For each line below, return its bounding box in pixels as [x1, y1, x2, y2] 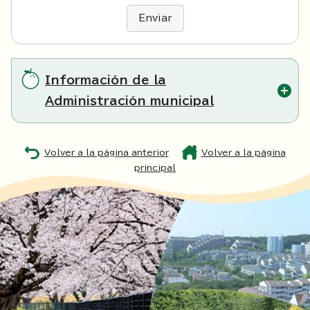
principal [134, 163, 176, 173]
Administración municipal [45, 95, 214, 107]
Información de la [45, 74, 166, 86]
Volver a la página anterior [44, 148, 169, 158]
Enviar [138, 13, 172, 24]
